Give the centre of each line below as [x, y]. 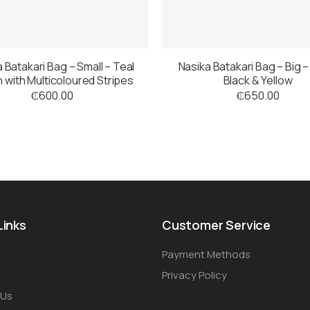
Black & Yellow [258, 81]
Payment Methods [206, 255]
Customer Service [217, 225]
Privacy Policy [194, 275]
